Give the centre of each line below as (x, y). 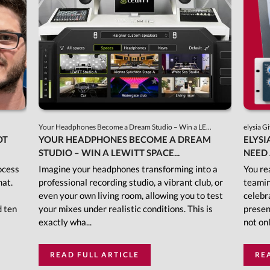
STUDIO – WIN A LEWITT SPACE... (109, 153)
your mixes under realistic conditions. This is (125, 209)
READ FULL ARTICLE (94, 255)
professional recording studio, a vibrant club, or (130, 182)
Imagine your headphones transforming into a (128, 169)
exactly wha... (65, 222)
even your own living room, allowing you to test (130, 196)
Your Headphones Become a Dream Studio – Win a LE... (125, 127)
